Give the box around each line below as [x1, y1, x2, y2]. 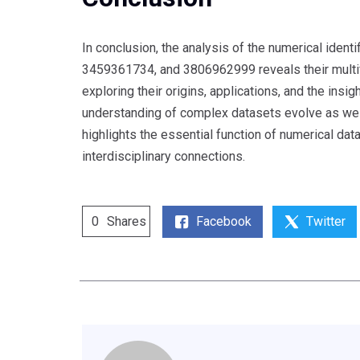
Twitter [306, 213, 346, 229]
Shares [107, 214, 146, 230]
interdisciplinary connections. [82, 148, 245, 164]
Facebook [196, 213, 252, 229]
